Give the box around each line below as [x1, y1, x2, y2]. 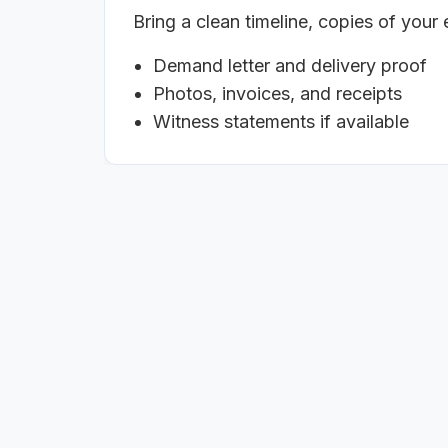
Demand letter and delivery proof [153, 55, 427, 77]
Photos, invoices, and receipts [153, 83, 402, 105]
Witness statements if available [153, 111, 409, 133]
